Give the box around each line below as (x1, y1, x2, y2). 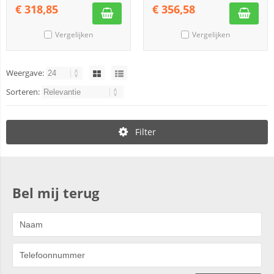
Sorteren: (6, 86, 42, 97)
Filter (135, 126, 156, 138)
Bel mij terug (12, 183, 99, 202)
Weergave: (6, 67, 46, 78)
